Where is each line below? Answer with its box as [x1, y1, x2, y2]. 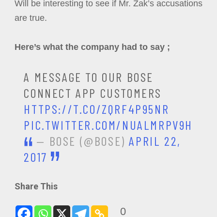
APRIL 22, [129, 133, 181, 148]
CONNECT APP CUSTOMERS [24, 85, 162, 100]
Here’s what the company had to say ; [15, 42, 170, 52]
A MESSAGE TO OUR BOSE [24, 69, 154, 84]
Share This [15, 181, 58, 191]
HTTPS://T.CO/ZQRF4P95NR [24, 101, 170, 116]
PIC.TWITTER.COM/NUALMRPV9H [24, 117, 193, 132]
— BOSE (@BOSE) [36, 133, 129, 148]
